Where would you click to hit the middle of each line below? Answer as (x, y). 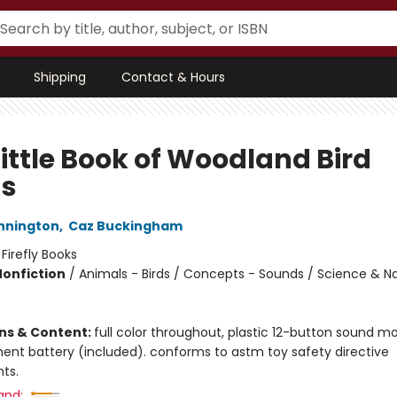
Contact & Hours (173, 77)
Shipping (60, 77)
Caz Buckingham (125, 226)
